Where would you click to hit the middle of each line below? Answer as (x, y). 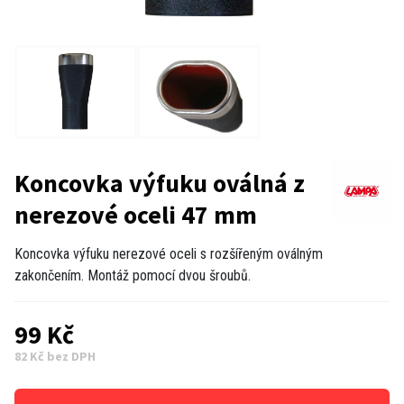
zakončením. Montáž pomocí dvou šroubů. (133, 275)
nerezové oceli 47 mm (136, 215)
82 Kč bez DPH (55, 356)
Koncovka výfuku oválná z (160, 183)
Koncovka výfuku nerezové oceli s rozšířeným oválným (169, 254)
